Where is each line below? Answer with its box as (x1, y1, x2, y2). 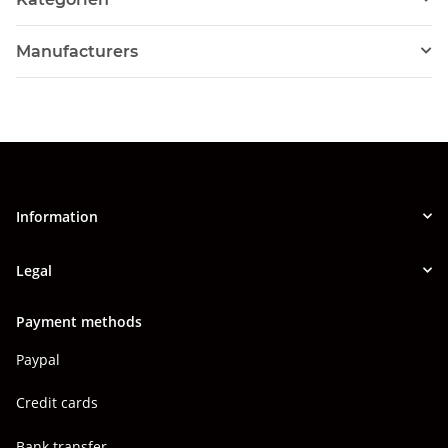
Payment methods (16, 311, 142, 331)
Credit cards (16, 393, 98, 413)
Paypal (16, 349, 60, 369)
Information (16, 206, 98, 226)
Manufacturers (16, 41, 138, 61)
